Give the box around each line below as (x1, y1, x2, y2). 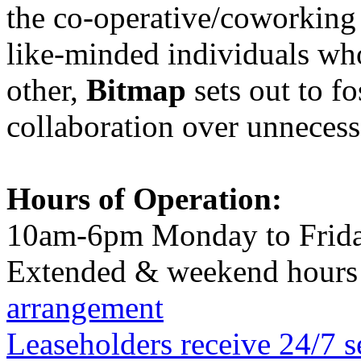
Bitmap (86, 72, 186, 107)
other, (6, 72, 86, 107)
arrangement (6, 289, 164, 325)
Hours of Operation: (6, 180, 282, 216)
